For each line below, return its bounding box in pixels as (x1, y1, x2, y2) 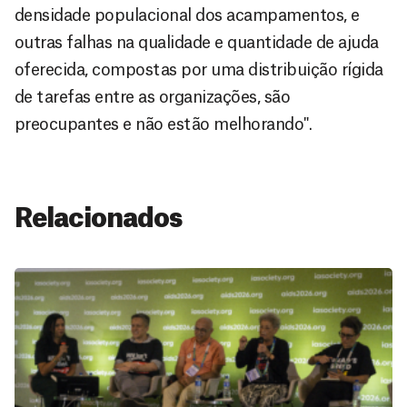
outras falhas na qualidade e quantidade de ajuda (15, 34, 379, 51)
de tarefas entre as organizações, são (15, 88, 291, 105)
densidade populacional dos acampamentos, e (15, 6, 360, 24)
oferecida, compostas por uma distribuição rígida (15, 61, 383, 78)
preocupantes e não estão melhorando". (15, 115, 313, 133)
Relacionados (15, 205, 183, 232)
